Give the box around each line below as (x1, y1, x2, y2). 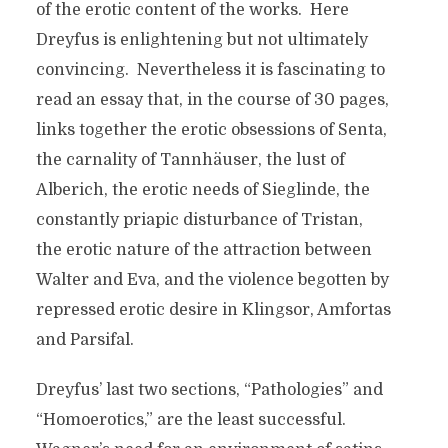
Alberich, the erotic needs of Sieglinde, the (35, 181, 370, 199)
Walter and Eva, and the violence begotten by (35, 271, 389, 289)
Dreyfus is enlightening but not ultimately (35, 31, 368, 49)
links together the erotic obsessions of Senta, (35, 121, 387, 139)
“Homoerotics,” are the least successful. (35, 411, 350, 429)
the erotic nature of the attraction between (35, 241, 372, 259)
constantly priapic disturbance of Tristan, (35, 211, 363, 229)
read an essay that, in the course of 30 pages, (35, 91, 389, 109)
